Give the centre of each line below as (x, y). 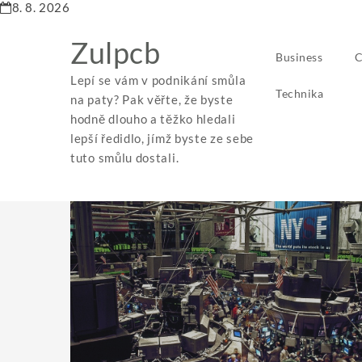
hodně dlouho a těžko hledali (153, 119)
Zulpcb (116, 53)
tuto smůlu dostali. (125, 158)
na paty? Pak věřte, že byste (152, 99)
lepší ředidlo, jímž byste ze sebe (162, 138)
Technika (299, 93)
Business (299, 57)
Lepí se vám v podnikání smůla (158, 80)
